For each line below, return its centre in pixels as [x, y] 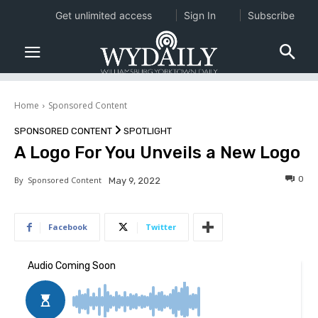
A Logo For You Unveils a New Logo [157, 153]
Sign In [199, 15]
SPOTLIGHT [148, 131]
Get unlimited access [103, 15]
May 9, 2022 [135, 181]
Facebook [68, 227]
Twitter [161, 227]
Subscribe [271, 15]
